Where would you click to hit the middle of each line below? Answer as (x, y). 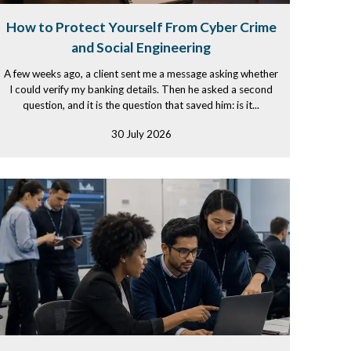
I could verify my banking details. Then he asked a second (141, 89)
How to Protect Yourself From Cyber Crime (141, 27)
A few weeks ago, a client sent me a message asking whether (141, 74)
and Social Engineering (141, 47)
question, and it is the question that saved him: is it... (141, 105)
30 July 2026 (141, 134)
